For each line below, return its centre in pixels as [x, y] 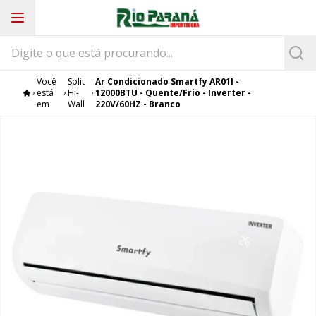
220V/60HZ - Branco [138, 104]
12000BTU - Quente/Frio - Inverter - [173, 93]
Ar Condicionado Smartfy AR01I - [167, 81]
